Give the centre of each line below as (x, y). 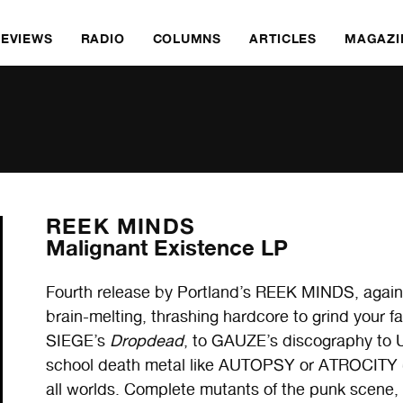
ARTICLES (283, 38)
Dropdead (147, 341)
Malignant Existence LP (167, 248)
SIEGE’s (78, 341)
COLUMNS (187, 38)
